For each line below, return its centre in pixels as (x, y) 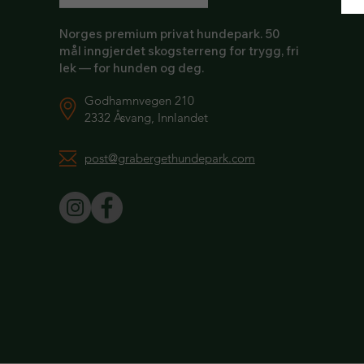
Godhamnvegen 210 (139, 100)
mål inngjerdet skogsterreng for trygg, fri (179, 51)
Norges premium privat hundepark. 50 (169, 34)
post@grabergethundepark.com (169, 158)
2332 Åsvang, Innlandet (146, 117)
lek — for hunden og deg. (131, 68)
